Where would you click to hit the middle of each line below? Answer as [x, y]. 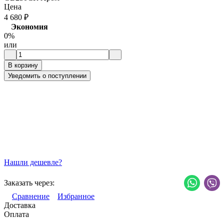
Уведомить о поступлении [47, 76]
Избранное [76, 196]
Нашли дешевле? [33, 162]
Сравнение [31, 196]
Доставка [20, 205]
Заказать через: [29, 183]
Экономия [29, 27]
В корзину [23, 65]
